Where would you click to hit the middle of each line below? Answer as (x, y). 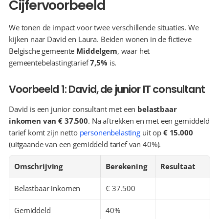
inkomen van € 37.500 (49, 121)
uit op (152, 132)
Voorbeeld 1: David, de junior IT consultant (107, 89)
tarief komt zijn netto (44, 132)
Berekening (126, 166)
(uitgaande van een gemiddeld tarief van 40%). (85, 144)
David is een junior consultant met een (73, 109)
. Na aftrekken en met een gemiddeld (149, 121)
